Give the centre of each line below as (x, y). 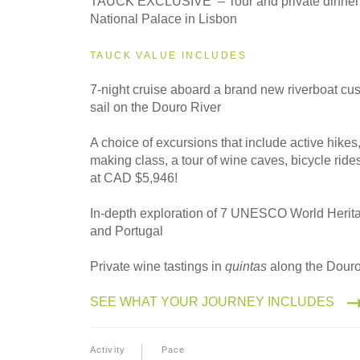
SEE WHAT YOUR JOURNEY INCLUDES (212, 301)
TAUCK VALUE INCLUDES (168, 55)
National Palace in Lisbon (164, 18)
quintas (246, 266)
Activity (108, 349)
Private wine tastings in (157, 266)
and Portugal (127, 231)
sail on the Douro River (155, 107)
